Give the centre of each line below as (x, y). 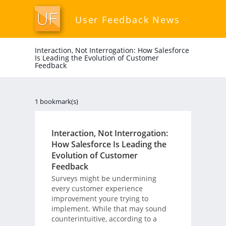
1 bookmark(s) (56, 101)
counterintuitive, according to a (104, 218)
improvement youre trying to (100, 198)
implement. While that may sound (109, 208)
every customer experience (97, 188)
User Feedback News (128, 20)
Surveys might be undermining (104, 178)
